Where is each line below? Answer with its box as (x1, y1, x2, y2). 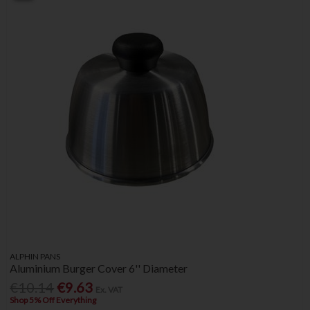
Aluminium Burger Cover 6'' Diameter (10, 261, 188, 275)
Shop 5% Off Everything (10, 295, 97, 306)
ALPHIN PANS (10, 250, 61, 262)
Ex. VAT (95, 284, 123, 295)
